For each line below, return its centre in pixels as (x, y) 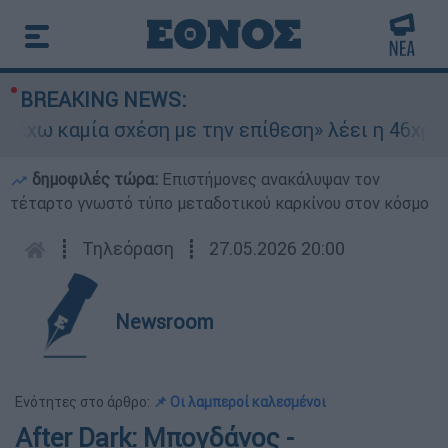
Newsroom (164, 321)
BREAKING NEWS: (103, 99)
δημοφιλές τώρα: (95, 179)
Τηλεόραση (128, 248)
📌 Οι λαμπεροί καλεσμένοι (239, 402)
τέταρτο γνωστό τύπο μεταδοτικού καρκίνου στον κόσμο (219, 203)
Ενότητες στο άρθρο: (84, 402)
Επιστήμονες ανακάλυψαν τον (271, 179)
